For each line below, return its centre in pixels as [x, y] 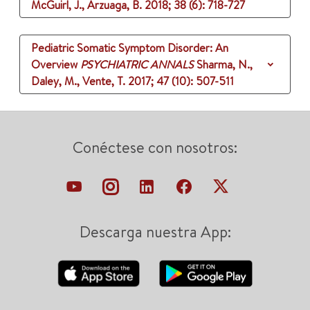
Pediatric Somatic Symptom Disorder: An [130, 48]
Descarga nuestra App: [155, 232]
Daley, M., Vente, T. [78, 81]
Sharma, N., [225, 65]
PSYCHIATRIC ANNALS [137, 65]
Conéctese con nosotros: [155, 148]
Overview [54, 65]
